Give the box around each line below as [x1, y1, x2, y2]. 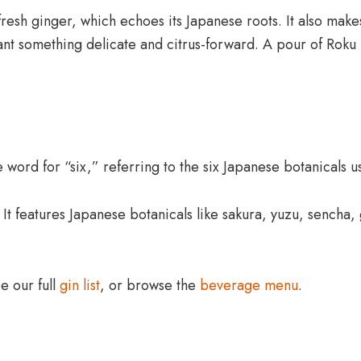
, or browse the [100, 275, 200, 296]
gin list [60, 275, 100, 296]
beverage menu [200, 275, 298, 296]
